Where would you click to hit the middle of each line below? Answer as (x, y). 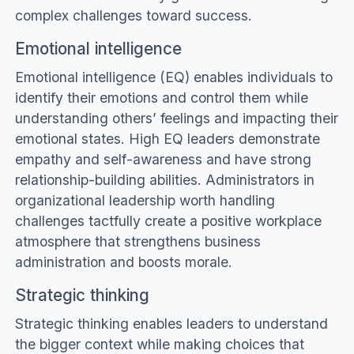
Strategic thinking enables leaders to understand (171, 323)
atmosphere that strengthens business (137, 242)
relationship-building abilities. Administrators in (164, 180)
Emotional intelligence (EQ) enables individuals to (173, 77)
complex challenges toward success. (133, 16)
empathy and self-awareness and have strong (163, 160)
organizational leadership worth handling (145, 201)
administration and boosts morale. (123, 262)
